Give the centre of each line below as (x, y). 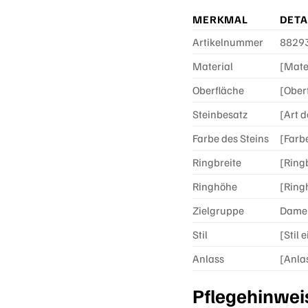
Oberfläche (219, 90)
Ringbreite (217, 163)
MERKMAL (220, 20)
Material (213, 66)
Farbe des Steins (231, 139)
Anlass (209, 259)
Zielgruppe (219, 211)
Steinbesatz (220, 114)
